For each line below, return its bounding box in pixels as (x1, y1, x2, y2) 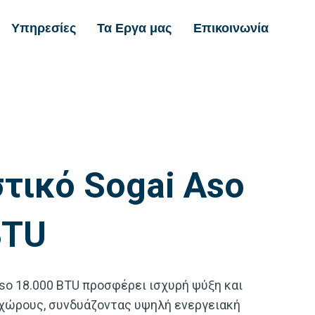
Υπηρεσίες (11, 20, 76, 36)
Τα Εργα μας (97, 20, 172, 36)
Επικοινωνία (193, 20, 269, 36)
